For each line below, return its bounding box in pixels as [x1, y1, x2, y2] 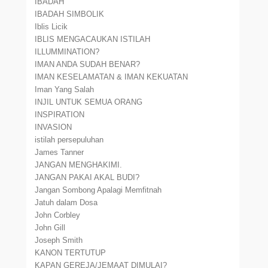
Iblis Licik [35, 22, 68, 31]
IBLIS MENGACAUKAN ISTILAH [35, 35, 151, 44]
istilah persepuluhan [35, 135, 104, 144]
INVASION [35, 123, 72, 132]
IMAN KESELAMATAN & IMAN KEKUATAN [35, 72, 188, 81]
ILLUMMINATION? [35, 47, 100, 56]
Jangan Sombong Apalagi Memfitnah [35, 185, 162, 194]
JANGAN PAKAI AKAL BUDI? [35, 173, 140, 182]
